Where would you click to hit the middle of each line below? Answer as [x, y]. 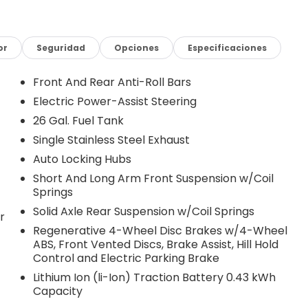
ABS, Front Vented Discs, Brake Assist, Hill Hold [155, 244]
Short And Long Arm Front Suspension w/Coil [153, 178]
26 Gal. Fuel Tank [78, 120]
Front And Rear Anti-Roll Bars [112, 82]
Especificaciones [228, 47]
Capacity [57, 291]
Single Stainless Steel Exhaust [111, 140]
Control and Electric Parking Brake [126, 258]
